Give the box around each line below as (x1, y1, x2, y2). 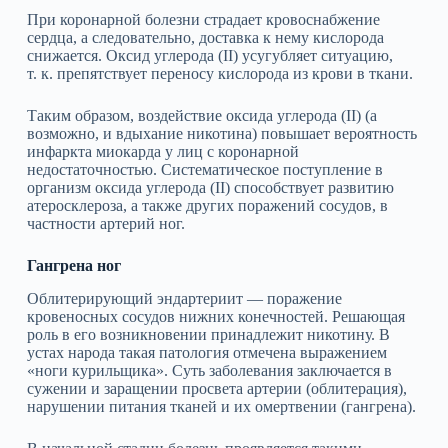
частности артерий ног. (26, 215, 185, 233)
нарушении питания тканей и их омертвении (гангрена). (26, 398, 416, 416)
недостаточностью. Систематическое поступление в (26, 161, 383, 179)
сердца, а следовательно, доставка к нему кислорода (26, 29, 384, 47)
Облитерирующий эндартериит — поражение (26, 290, 342, 308)
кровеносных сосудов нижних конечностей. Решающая (26, 308, 405, 326)
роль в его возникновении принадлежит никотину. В (26, 326, 390, 344)
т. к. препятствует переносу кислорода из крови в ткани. (26, 65, 413, 83)
